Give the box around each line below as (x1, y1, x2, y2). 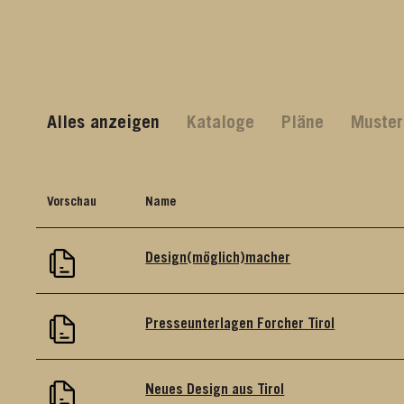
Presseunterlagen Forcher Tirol (145, 317, 335, 332)
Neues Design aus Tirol (145, 382, 285, 398)
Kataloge (187, 115, 255, 133)
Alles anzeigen (47, 115, 161, 133)
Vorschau (47, 196, 97, 209)
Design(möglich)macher (145, 251, 291, 266)
